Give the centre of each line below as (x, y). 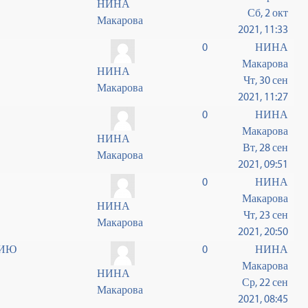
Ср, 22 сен (265, 282)
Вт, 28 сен (266, 147)
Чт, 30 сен (266, 80)
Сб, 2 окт (268, 13)
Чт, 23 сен (266, 215)
